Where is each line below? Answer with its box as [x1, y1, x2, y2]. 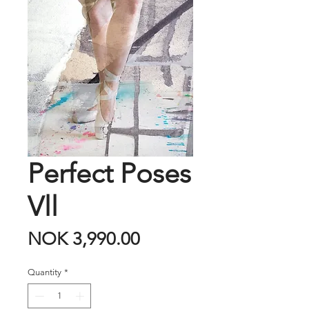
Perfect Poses [28, 157, 191, 190]
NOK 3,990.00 [28, 228, 140, 250]
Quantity [28, 267, 61, 278]
